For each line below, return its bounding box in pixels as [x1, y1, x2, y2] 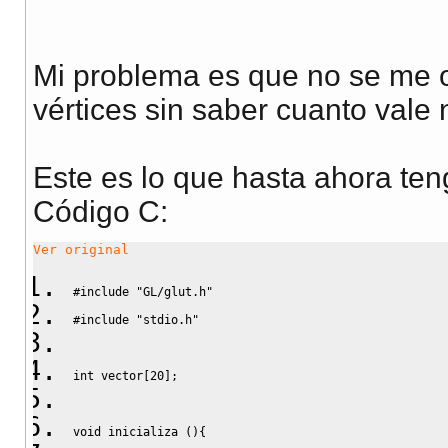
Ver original [33, 242, 129, 258]
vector [94, 368, 143, 383]
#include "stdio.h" [73, 312, 199, 327]
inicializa [101, 424, 185, 439]
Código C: [33, 195, 168, 229]
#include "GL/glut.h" [73, 284, 213, 299]
